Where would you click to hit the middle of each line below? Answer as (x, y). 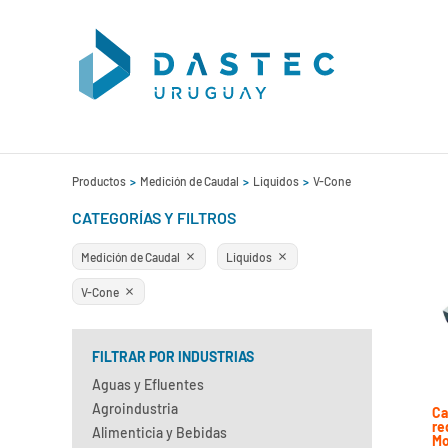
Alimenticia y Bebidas (159, 432)
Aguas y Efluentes (148, 384)
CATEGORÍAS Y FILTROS (154, 217)
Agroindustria (135, 408)
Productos (100, 181)
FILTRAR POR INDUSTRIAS (173, 356)
